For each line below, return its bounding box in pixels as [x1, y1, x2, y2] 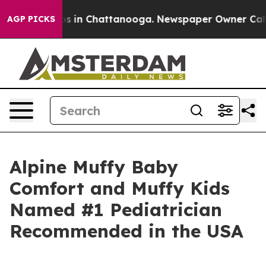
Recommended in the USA [9, 220, 243, 242]
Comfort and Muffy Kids [9, 177, 230, 199]
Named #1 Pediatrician [9, 198, 222, 221]
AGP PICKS [7, 14, 55, 24]
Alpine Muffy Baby [9, 156, 178, 178]
